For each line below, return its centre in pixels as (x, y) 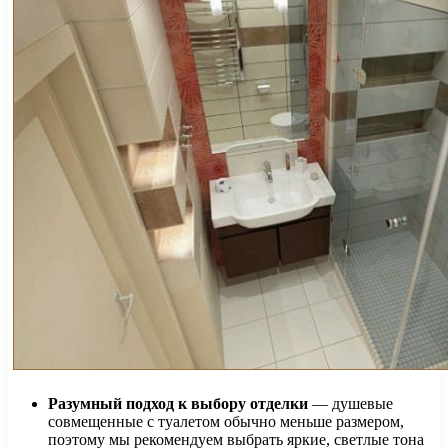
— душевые (350, 403)
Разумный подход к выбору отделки (178, 403)
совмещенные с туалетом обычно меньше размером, (226, 421)
